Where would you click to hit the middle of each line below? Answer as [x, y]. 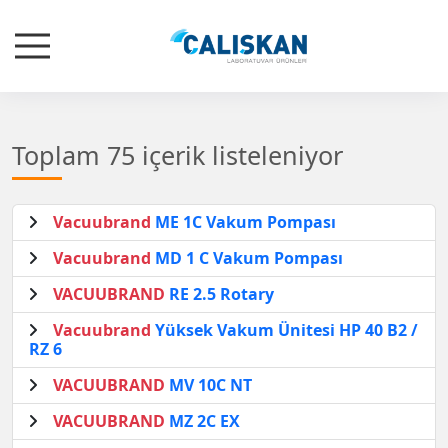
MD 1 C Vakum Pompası [247, 257]
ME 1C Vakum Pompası [243, 221]
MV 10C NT [208, 384]
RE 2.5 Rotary [219, 293]
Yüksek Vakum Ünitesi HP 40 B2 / [284, 329]
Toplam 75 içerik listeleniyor [177, 155]
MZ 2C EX [202, 420]
